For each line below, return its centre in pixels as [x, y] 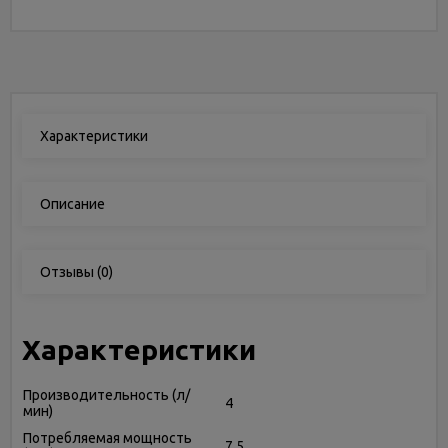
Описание [72, 204]
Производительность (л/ [106, 395]
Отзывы [67, 272]
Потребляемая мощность [107, 438]
